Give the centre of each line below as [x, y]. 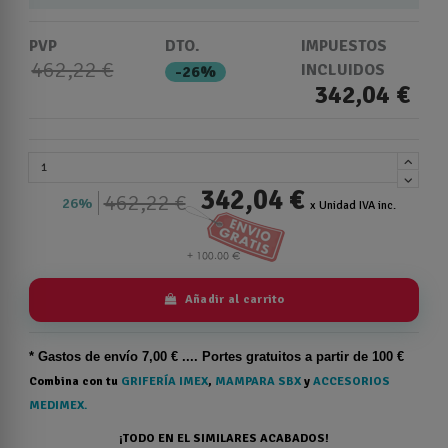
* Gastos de [66, 356]
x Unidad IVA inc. [352, 205]
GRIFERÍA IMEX [164, 381]
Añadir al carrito [234, 299]
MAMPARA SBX [259, 381]
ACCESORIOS [351, 381]
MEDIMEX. [58, 405]
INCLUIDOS [343, 69]
